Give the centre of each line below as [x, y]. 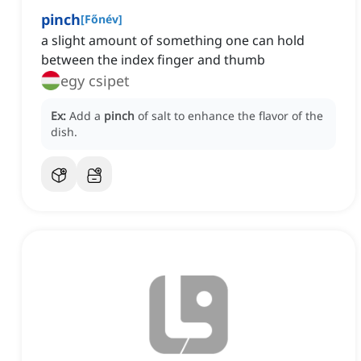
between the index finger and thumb [153, 60]
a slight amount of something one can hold [173, 41]
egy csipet [95, 81]
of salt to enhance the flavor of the [230, 116]
